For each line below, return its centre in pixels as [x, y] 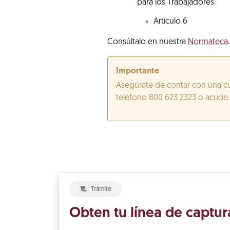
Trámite [101, 190]
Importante [138, 72]
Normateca [208, 42]
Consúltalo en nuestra [148, 42]
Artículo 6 [170, 22]
